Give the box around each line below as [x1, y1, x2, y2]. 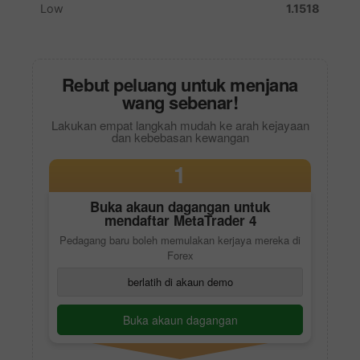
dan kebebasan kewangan [111, 128, 249, 145]
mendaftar [104, 210, 174, 230]
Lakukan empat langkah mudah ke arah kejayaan [51, 116, 309, 133]
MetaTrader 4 [173, 210, 256, 230]
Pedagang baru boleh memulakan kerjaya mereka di [59, 231, 301, 247]
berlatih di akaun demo [127, 273, 233, 289]
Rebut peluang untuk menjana [61, 71, 299, 97]
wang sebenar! [121, 88, 239, 115]
